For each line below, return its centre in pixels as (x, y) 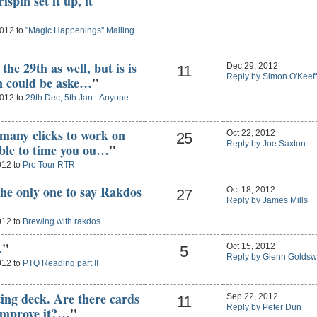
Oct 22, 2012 (250, 133)
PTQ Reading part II (60, 264)
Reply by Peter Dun (264, 307)
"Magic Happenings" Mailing (80, 31)
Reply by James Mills (267, 200)
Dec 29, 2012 (252, 65)
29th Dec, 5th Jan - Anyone (77, 98)
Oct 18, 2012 (250, 189)
